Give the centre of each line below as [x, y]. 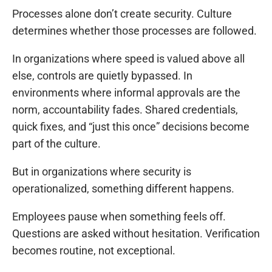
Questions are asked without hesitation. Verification [136, 233]
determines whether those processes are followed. [134, 30]
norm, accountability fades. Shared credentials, [125, 109]
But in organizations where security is [102, 171]
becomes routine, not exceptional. [94, 250]
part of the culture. [56, 143]
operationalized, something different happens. [123, 188]
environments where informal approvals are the [126, 92]
